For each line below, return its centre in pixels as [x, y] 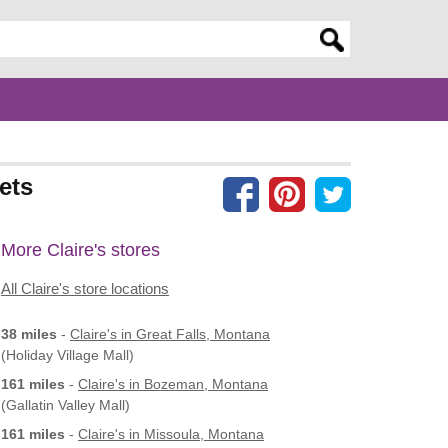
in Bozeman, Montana [196, 383]
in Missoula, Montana [194, 433]
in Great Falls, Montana [193, 333]
